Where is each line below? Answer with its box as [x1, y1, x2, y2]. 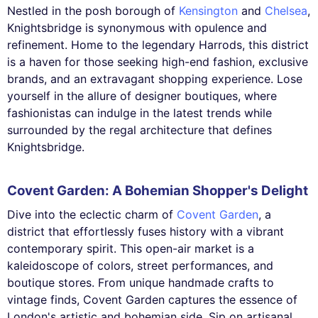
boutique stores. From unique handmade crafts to [7, 275, 274, 290]
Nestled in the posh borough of [7, 4, 179, 18]
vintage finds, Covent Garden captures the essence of [7, 292, 297, 307]
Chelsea [265, 4, 307, 18]
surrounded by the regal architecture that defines [7, 123, 272, 138]
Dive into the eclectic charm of [7, 207, 177, 221]
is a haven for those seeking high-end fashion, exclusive [7, 55, 308, 70]
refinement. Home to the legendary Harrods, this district [7, 38, 309, 53]
